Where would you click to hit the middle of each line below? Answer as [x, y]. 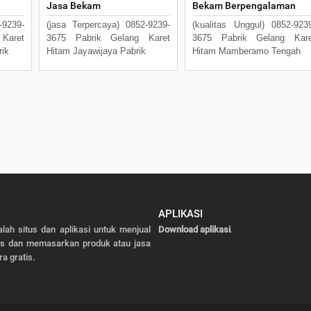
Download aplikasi [194, 229]
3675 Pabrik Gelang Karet [108, 37]
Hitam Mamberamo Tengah [246, 51]
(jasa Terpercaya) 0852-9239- [108, 24]
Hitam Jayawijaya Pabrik [96, 51]
